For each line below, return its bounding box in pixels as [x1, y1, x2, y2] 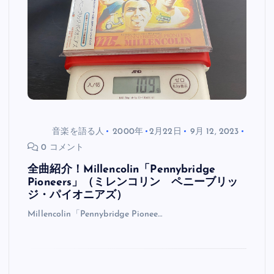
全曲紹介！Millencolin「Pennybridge [28, 165, 216, 176]
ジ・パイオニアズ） [28, 190, 128, 201]
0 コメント [39, 143, 84, 152]
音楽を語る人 [52, 127, 105, 136]
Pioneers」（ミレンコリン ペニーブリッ [28, 177, 239, 188]
